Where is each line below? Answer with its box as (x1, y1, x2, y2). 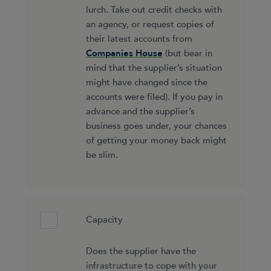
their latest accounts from (85, 33, 192, 46)
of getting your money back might (85, 134, 227, 148)
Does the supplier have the (85, 244, 196, 258)
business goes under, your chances (85, 120, 227, 133)
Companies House (85, 47, 163, 60)
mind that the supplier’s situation (85, 62, 222, 75)
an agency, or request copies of (85, 18, 214, 31)
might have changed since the (85, 76, 207, 90)
